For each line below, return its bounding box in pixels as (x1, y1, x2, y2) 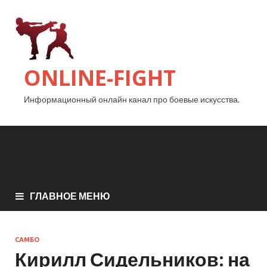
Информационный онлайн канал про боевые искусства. (24, 94, 240, 104)
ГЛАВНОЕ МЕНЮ (30, 190, 110, 202)
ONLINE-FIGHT (24, 63, 176, 92)
